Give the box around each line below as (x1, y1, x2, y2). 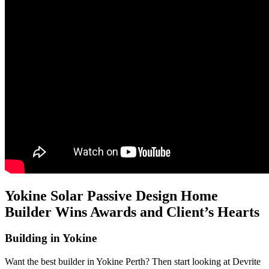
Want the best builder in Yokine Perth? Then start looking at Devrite (5, 256, 261, 267)
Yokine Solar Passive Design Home (5, 187, 218, 204)
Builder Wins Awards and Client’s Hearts (5, 204, 259, 220)
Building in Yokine (5, 232, 97, 245)
